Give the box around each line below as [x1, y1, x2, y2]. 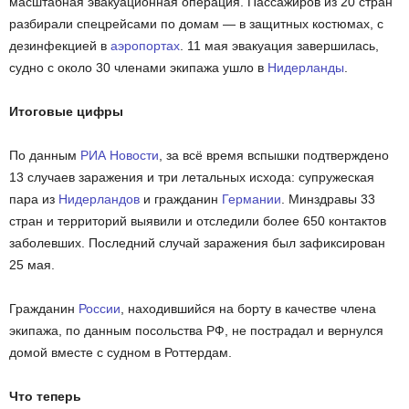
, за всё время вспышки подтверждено [159, 148, 389, 163]
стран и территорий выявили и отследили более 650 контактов [9, 214, 386, 229]
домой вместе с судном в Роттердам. [9, 345, 232, 361]
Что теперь [9, 389, 81, 404]
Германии [222, 192, 281, 207]
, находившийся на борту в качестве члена [121, 301, 376, 317]
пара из [9, 192, 58, 207]
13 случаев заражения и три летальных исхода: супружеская [9, 170, 374, 185]
